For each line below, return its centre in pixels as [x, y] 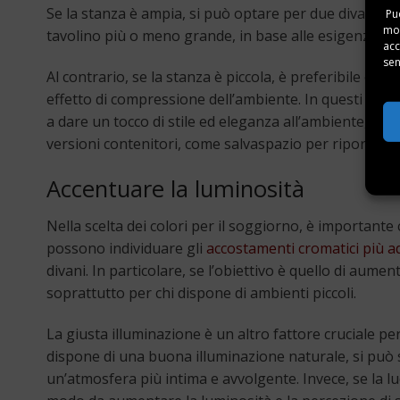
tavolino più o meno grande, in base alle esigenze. [213, 36]
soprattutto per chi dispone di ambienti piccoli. [201, 292]
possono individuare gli [126, 248]
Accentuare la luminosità [175, 188]
